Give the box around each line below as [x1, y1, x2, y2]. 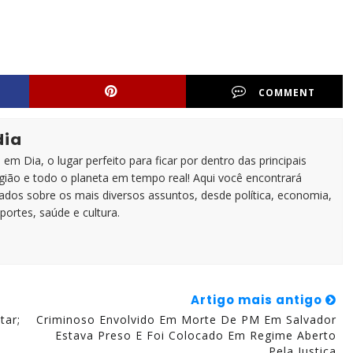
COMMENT [258, 86, 316, 99]
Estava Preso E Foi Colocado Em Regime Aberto [54, 328, 336, 343]
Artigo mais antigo [190, 292, 325, 308]
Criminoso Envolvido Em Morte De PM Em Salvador [35, 312, 336, 327]
